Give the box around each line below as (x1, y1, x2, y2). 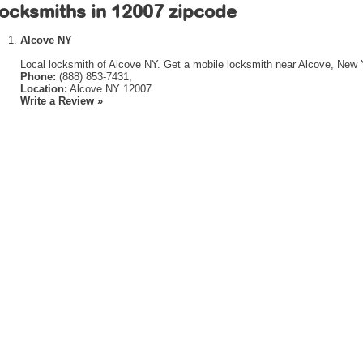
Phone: (20, 70, 56, 83)
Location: (20, 83, 67, 95)
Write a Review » (20, 95, 103, 107)
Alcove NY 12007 (67, 83, 152, 95)
